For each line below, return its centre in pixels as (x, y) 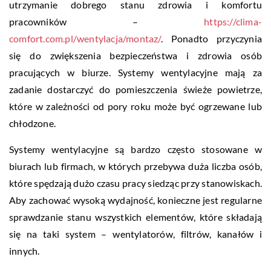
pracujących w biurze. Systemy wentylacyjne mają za (135, 72)
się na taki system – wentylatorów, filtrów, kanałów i (135, 233)
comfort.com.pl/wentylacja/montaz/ (85, 38)
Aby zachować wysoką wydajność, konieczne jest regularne (135, 200)
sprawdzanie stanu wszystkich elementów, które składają (135, 217)
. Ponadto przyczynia (211, 38)
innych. (24, 250)
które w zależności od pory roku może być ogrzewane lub (135, 106)
